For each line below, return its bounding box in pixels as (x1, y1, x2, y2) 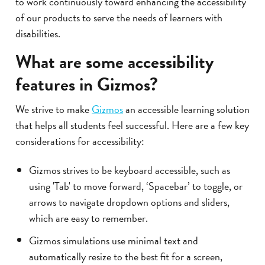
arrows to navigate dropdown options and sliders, (28, 193, 230, 210)
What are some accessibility (15, 48, 214, 76)
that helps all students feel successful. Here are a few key (15, 117, 249, 134)
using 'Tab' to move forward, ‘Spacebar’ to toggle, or (28, 177, 243, 194)
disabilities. (15, 25, 60, 41)
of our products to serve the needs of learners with (15, 9, 222, 25)
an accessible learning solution (123, 101, 250, 118)
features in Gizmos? (15, 70, 158, 98)
